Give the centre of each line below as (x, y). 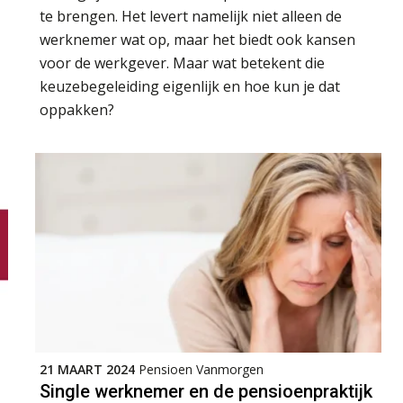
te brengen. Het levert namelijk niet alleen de (191, 16)
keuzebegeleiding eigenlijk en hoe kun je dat (190, 86)
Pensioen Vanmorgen (201, 369)
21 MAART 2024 (87, 369)
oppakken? (79, 109)
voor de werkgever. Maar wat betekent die (182, 63)
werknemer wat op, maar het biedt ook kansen (197, 39)
